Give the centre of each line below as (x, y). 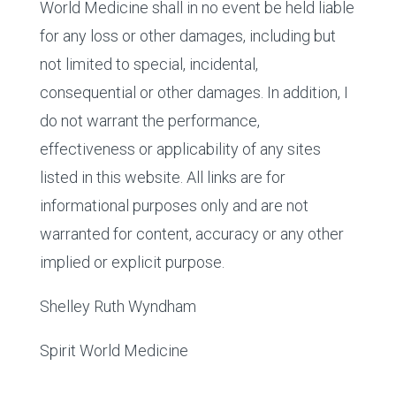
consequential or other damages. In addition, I (194, 93)
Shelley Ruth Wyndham (118, 307)
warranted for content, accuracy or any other (191, 234)
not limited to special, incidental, (148, 65)
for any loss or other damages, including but (187, 36)
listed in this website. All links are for (162, 178)
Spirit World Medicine (114, 351)
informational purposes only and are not (174, 206)
